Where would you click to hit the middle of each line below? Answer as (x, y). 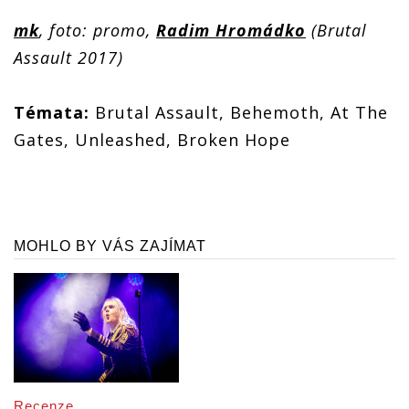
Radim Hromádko (231, 30)
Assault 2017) (68, 57)
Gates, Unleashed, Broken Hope (152, 139)
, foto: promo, (98, 30)
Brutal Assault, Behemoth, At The (239, 112)
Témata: (52, 112)
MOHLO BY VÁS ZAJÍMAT (110, 246)
